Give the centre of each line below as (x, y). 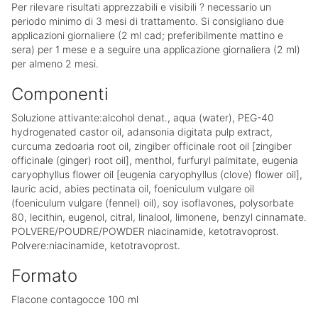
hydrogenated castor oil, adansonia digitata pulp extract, (142, 132)
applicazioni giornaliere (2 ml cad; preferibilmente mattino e (147, 35)
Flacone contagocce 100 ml (75, 300)
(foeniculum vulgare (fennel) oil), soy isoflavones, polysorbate (153, 203)
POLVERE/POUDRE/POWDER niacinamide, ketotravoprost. (145, 231)
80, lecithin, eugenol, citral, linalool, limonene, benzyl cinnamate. (159, 217)
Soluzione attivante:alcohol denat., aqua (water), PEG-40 (143, 118)
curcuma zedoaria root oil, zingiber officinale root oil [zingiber (152, 146)
